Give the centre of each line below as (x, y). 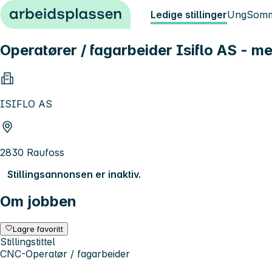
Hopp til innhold (42, 11)
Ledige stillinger (189, 15)
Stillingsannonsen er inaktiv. (74, 174)
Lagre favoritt (38, 229)
